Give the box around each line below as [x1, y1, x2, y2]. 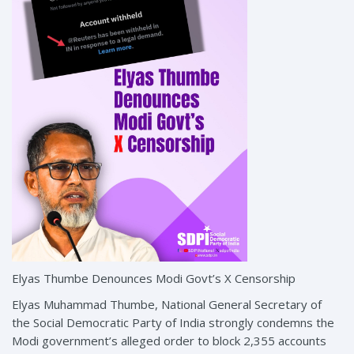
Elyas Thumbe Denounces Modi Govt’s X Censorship [12, 269, 296, 286]
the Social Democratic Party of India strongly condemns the [12, 314, 334, 330]
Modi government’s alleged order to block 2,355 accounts [12, 332, 326, 348]
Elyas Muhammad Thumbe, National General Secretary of [12, 296, 322, 312]
